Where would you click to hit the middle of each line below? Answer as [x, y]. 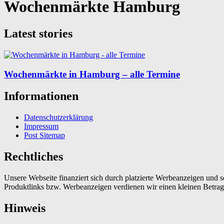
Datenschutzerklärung [58, 117]
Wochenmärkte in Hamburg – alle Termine [92, 74]
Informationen [41, 96]
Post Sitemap [44, 135]
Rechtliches [33, 157]
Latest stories [38, 33]
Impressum [41, 126]
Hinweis [25, 208]
